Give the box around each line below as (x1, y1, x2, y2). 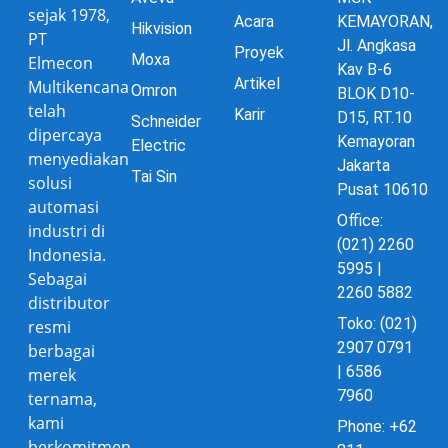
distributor (28, 291, 110, 314)
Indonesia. (28, 243, 106, 266)
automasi (28, 195, 99, 218)
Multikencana (28, 75, 129, 98)
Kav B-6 (337, 59, 392, 79)
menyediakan (28, 147, 129, 170)
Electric (131, 135, 186, 155)
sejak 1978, (28, 3, 110, 26)
